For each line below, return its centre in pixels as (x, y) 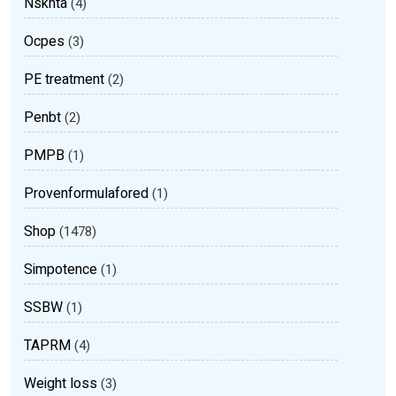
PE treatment (64, 80)
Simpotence (61, 270)
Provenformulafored (86, 194)
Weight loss (61, 384)
